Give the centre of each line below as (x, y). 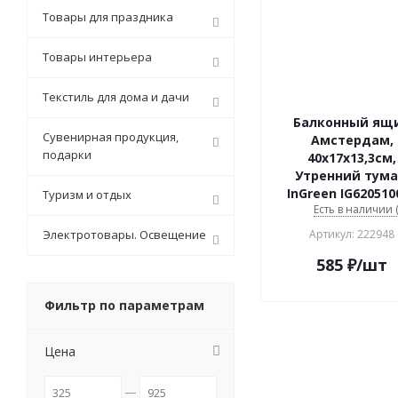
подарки (67, 155)
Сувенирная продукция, (111, 137)
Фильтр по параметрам (124, 306)
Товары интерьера (97, 57)
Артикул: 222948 (352, 235)
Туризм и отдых (87, 195)
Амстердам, (352, 140)
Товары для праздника (108, 17)
